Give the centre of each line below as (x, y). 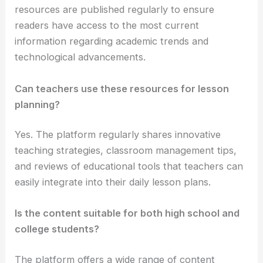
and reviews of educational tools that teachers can (129, 166)
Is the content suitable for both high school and (127, 213)
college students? (57, 229)
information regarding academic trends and (112, 41)
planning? (38, 104)
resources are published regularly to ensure (115, 10)
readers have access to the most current (107, 26)
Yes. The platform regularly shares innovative (118, 135)
